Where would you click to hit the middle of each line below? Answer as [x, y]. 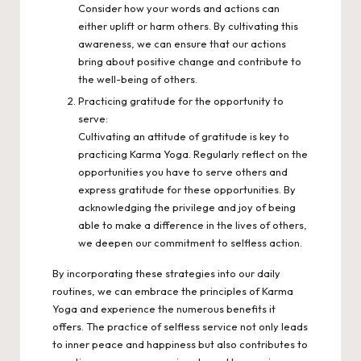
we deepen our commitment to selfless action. [190, 242]
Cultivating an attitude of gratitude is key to [184, 136]
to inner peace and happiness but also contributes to [180, 344]
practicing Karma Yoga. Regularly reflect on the [193, 154]
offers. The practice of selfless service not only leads [180, 326]
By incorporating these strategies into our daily [166, 273]
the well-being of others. [138, 79]
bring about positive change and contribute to [190, 61]
